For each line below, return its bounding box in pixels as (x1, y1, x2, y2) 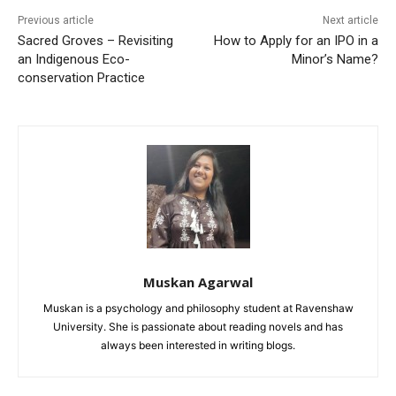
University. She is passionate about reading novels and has (53, 320, 343, 334)
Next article (322, 14, 378, 27)
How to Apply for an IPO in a (213, 33, 378, 49)
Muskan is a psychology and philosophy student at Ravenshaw (42, 301, 354, 316)
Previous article (18, 14, 94, 27)
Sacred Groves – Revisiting (18, 33, 173, 49)
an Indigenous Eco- (18, 51, 130, 68)
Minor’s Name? (291, 51, 378, 68)
